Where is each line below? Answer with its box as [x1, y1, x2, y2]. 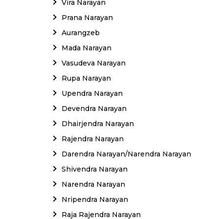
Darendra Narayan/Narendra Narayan [62, 149, 191, 158]
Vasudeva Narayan [62, 58, 126, 67]
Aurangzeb [62, 28, 100, 37]
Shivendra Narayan [62, 164, 128, 174]
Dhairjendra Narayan [62, 119, 134, 128]
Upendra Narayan [62, 88, 123, 98]
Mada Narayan [62, 43, 111, 52]
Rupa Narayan [62, 73, 111, 83]
